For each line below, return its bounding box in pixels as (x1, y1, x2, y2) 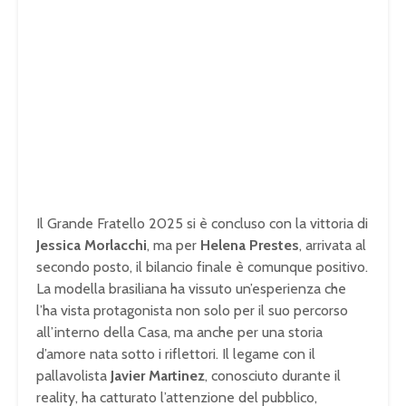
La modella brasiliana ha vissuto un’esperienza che (36, 280, 346, 298)
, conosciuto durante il (205, 367, 341, 385)
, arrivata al (299, 237, 366, 255)
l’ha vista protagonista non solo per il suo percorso (36, 302, 348, 320)
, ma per (147, 237, 200, 255)
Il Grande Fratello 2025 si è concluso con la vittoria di (36, 215, 368, 233)
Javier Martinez (111, 367, 205, 385)
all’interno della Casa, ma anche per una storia (36, 324, 323, 342)
